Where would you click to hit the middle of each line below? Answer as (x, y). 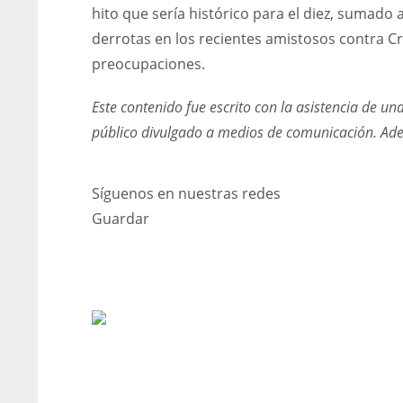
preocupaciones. (148, 64)
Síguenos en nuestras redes (186, 193)
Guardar (121, 219)
